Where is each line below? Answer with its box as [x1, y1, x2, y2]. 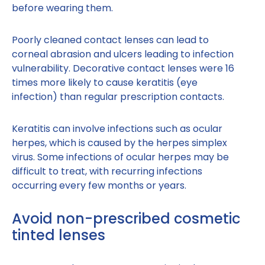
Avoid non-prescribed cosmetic [12, 209, 240, 229]
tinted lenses [12, 225, 105, 245]
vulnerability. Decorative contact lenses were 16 [12, 62, 234, 76]
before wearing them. [12, 1, 113, 15]
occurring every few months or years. [12, 179, 186, 193]
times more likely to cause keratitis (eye [12, 76, 198, 90]
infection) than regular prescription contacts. [12, 90, 224, 104]
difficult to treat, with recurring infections [12, 164, 202, 179]
